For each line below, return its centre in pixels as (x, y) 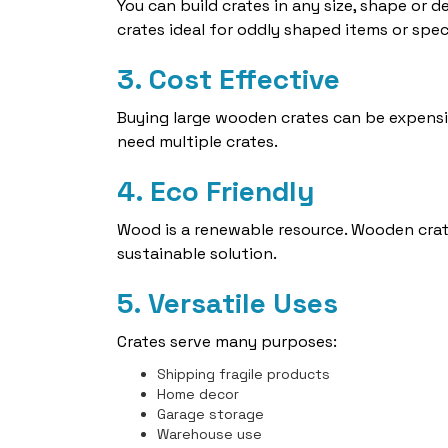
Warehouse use (209, 434)
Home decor (198, 394)
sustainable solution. (197, 253)
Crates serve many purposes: (227, 341)
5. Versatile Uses (227, 303)
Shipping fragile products (243, 374)
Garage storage (210, 414)
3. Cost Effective (228, 79)
